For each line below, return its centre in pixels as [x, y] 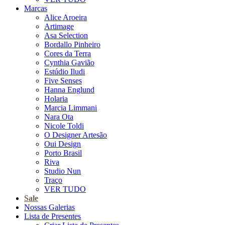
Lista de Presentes [52, 216]
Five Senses [63, 81]
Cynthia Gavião [69, 63]
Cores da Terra [68, 54]
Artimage [59, 27]
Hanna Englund [69, 90]
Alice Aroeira [66, 18]
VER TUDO [65, 189]
